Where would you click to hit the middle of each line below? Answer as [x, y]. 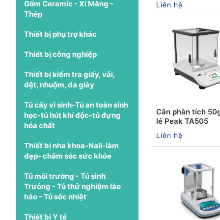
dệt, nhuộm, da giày [59, 84]
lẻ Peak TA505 [182, 121]
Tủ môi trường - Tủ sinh [65, 176]
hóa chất [40, 125]
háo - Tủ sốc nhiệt [55, 196]
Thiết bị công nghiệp [60, 54]
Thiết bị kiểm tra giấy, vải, [69, 74]
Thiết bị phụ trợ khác [60, 34]
